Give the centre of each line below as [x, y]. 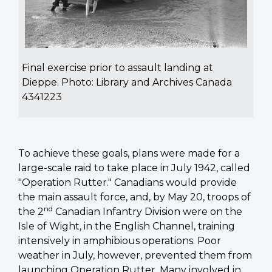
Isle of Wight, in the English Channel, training [127, 226]
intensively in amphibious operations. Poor [120, 240]
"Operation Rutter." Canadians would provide [127, 182]
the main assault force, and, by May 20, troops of [134, 197]
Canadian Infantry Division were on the [148, 211]
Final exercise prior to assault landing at [117, 67]
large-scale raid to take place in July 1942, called [134, 168]
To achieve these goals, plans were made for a [129, 153]
